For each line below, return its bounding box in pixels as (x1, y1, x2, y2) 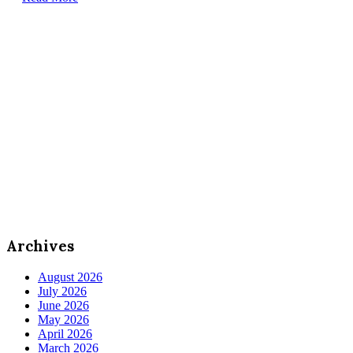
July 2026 (38, 284, 87, 299)
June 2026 (38, 299, 89, 313)
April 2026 (38, 327, 92, 341)
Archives (6, 236, 74, 256)
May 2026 (38, 313, 89, 327)
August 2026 (38, 270, 102, 284)
